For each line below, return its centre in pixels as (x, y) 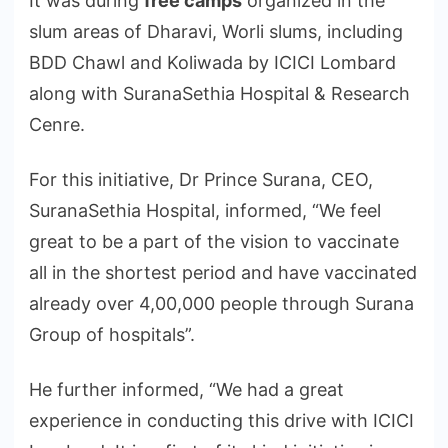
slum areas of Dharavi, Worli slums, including (216, 31)
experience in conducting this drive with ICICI (221, 420)
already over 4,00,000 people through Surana (221, 303)
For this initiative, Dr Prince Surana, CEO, (201, 179)
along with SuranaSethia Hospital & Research (219, 93)
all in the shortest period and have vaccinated (223, 272)
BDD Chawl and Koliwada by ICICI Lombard (212, 62)
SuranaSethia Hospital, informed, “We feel (205, 210)
